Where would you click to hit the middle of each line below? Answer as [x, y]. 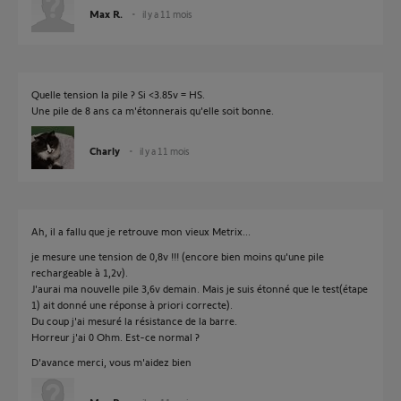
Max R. [106, 13]
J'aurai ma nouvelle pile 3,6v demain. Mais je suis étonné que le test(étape [200, 288]
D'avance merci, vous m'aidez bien [111, 362]
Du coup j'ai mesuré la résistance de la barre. [134, 320]
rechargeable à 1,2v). [80, 272]
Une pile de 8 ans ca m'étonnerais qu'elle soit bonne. [153, 110]
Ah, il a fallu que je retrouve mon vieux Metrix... [141, 231]
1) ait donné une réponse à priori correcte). [132, 304]
